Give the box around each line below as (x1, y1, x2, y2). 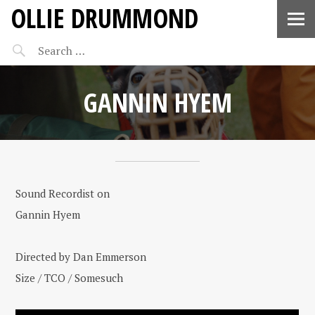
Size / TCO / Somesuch (15, 271, 124, 285)
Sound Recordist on (15, 186, 110, 200)
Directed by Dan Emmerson (15, 250, 147, 264)
